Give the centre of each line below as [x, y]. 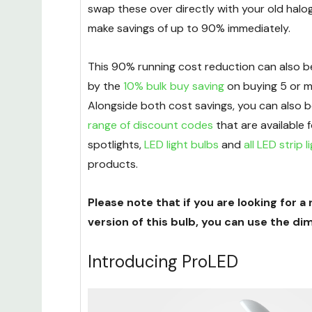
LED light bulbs [181, 145]
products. [113, 164]
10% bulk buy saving [174, 86]
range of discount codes [150, 125]
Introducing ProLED [163, 262]
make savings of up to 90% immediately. [190, 29]
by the [106, 86]
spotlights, [116, 145]
